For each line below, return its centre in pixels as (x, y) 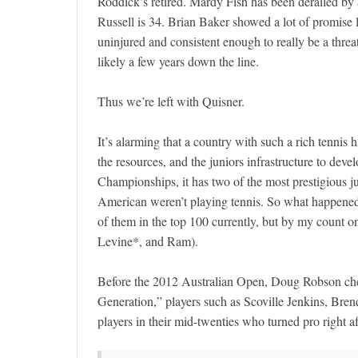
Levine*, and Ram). (148, 241)
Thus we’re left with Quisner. (171, 101)
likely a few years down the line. (178, 62)
